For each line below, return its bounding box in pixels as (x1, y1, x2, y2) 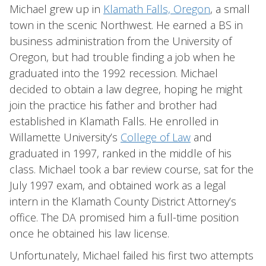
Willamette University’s (9, 130, 121, 144)
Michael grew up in (9, 2, 103, 16)
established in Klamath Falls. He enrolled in (9, 114, 218, 128)
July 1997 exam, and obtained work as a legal (9, 178, 226, 192)
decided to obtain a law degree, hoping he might (9, 82, 242, 96)
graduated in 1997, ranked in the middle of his (9, 146, 232, 160)
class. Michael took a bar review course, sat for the (9, 162, 254, 176)
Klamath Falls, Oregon (103, 2, 210, 16)
